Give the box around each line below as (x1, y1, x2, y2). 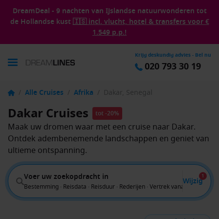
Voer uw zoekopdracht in (24, 171, 109, 182)
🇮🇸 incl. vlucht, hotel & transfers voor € (72, 17, 209, 27)
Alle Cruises (25, 88, 64, 98)
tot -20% (95, 109, 119, 118)
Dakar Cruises (8, 105, 88, 122)
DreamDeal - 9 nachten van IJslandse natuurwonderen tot (12, 6, 207, 16)
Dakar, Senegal (104, 88, 153, 98)
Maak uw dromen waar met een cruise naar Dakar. (8, 121, 196, 133)
